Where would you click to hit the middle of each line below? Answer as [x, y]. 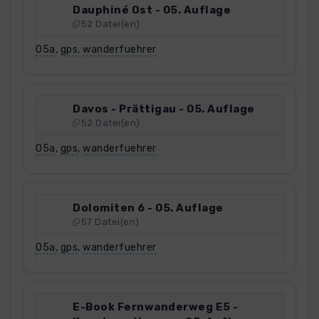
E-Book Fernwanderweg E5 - [156, 307]
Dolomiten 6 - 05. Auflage [148, 208]
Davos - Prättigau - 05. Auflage [164, 109]
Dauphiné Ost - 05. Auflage [152, 10]
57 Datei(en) [110, 222]
